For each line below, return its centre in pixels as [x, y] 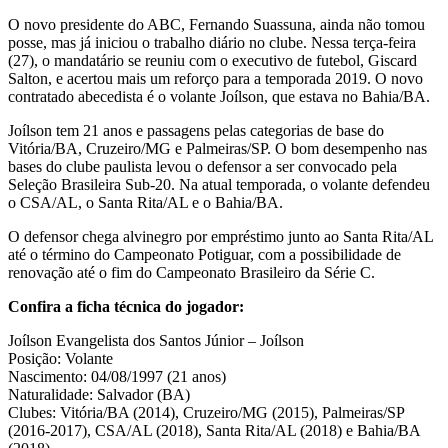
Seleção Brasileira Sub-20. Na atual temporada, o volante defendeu [219, 185]
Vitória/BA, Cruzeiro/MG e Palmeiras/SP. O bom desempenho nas [217, 149]
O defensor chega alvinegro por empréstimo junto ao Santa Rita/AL [220, 237]
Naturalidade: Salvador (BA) [99, 395]
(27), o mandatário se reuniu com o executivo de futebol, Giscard [212, 61]
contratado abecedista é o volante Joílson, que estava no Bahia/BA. [219, 97]
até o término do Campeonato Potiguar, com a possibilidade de [204, 255]
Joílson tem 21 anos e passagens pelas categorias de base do [196, 131]
